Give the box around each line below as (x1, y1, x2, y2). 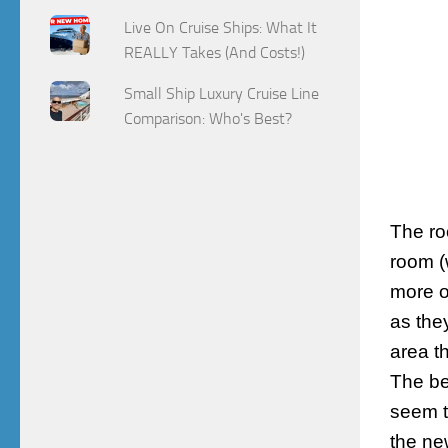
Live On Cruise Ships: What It (124, 17, 318, 37)
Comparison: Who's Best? (124, 108, 293, 128)
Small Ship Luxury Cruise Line (124, 83, 320, 103)
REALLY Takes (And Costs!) (124, 42, 306, 62)
